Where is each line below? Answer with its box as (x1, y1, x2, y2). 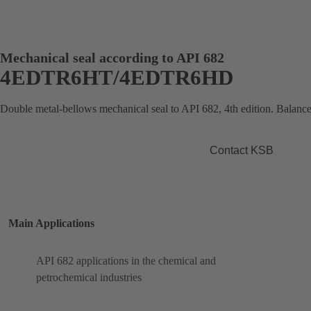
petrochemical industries (36, 271, 142, 284)
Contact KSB (210, 144, 274, 156)
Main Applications (8, 217, 94, 230)
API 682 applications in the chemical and (36, 255, 216, 267)
